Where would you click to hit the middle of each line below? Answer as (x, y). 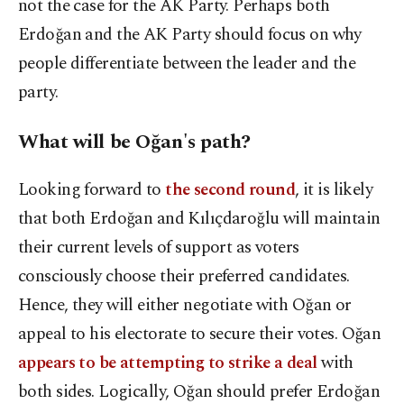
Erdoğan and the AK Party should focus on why (190, 35)
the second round (230, 190)
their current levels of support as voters (159, 248)
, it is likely (334, 190)
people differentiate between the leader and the (187, 64)
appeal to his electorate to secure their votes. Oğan (200, 335)
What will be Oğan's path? (134, 142)
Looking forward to (92, 190)
